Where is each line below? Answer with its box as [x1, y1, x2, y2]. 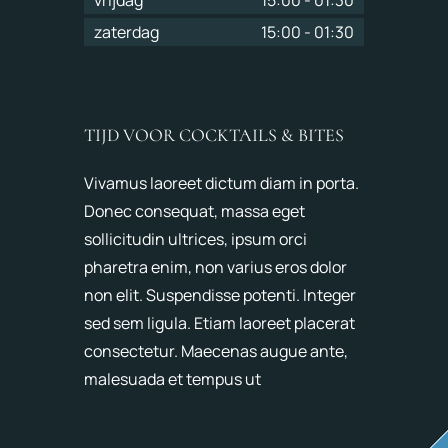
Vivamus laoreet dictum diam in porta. [84, 171, 359, 194]
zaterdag [94, 20, 159, 43]
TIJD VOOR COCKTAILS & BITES [84, 123, 344, 146]
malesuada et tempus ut [84, 367, 261, 390]
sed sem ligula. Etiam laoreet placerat [84, 311, 355, 334]
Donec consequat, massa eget [84, 199, 305, 222]
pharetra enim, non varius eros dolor [84, 255, 347, 278]
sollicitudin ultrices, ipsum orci [84, 227, 307, 250]
